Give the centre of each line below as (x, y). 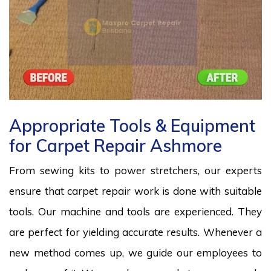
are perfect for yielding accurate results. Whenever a (135, 232)
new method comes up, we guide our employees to (135, 252)
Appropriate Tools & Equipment (132, 125)
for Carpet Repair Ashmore (116, 145)
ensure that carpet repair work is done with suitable (135, 191)
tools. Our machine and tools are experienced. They (135, 211)
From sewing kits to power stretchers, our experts (135, 170)
